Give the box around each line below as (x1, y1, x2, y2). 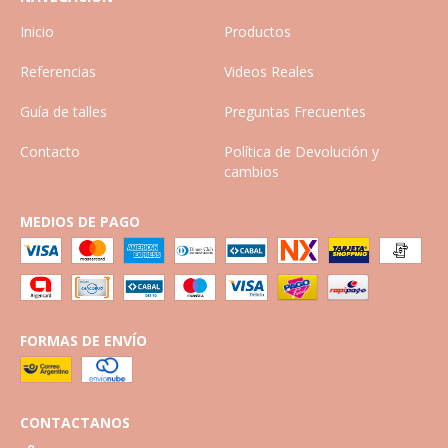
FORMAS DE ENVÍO (20, 331, 147, 351)
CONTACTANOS (20, 413, 130, 433)
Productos (224, 22, 291, 42)
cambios (224, 162, 279, 182)
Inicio (20, 22, 54, 42)
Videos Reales (224, 62, 314, 82)
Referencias (20, 62, 96, 82)
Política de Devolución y (224, 142, 379, 162)
